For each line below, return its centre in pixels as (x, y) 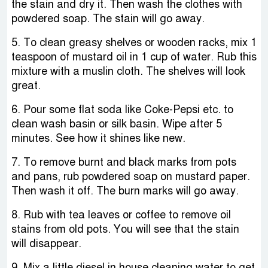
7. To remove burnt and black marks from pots (124, 162)
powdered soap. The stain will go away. (108, 18)
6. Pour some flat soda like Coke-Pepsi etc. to (122, 109)
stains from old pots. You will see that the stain (125, 229)
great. (26, 85)
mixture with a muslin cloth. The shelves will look (128, 71)
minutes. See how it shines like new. (98, 138)
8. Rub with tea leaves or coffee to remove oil (121, 214)
